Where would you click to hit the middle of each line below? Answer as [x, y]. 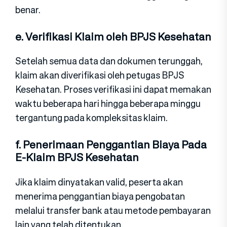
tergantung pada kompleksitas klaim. [91, 118]
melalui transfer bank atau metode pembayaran [113, 210]
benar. [28, 10]
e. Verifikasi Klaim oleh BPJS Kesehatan [113, 37]
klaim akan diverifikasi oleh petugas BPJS [100, 75]
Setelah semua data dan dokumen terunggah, [109, 61]
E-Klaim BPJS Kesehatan [77, 158]
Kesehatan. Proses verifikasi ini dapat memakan [113, 89]
